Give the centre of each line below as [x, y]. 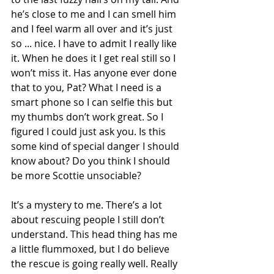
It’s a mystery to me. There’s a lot [88, 205]
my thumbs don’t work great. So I [88, 117]
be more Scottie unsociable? [76, 176]
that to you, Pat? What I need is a [87, 87]
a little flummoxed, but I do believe [91, 249]
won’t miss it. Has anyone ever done [95, 73]
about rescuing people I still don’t [89, 220]
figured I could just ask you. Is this [90, 131]
